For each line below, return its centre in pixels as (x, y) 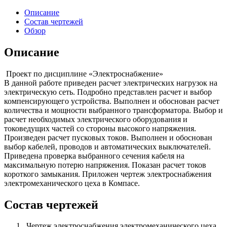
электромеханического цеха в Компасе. (72, 183)
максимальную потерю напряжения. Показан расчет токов (105, 165)
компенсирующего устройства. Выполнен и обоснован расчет (112, 101)
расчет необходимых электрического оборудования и (96, 119)
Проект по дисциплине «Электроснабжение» (84, 73)
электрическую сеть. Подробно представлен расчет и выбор (108, 92)
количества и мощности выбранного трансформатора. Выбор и (113, 110)
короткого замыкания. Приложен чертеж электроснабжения (108, 174)
